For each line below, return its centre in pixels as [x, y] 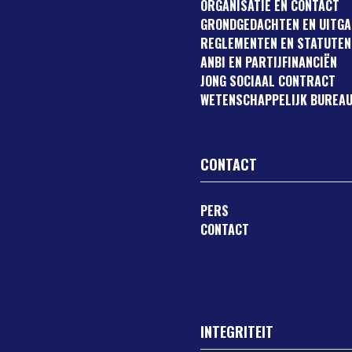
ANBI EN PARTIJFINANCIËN [269, 62]
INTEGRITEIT [237, 332]
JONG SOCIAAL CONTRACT [268, 81]
